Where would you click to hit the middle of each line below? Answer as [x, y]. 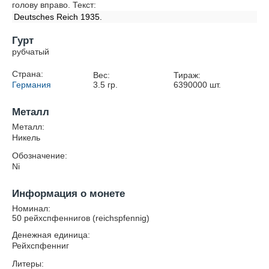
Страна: [28, 74]
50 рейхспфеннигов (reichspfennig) [81, 218]
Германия [32, 85]
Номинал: [31, 208]
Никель [26, 138]
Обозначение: [40, 156]
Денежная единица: [51, 235]
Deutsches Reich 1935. [58, 17]
